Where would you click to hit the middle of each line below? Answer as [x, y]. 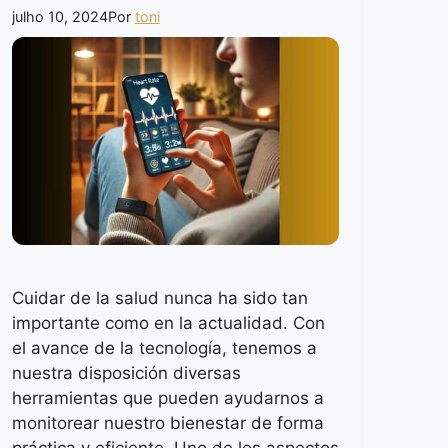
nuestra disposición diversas [126, 372]
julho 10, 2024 [59, 16]
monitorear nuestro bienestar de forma [167, 422]
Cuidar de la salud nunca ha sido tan [159, 297]
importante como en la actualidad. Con [168, 322]
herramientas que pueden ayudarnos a [167, 397]
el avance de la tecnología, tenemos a [164, 347]
